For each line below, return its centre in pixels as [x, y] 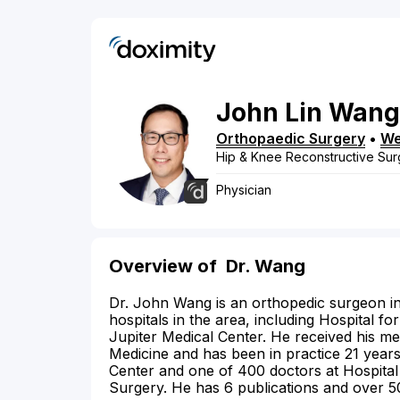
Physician [244, 190]
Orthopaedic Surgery [291, 139]
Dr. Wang [266, 267]
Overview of [167, 267]
